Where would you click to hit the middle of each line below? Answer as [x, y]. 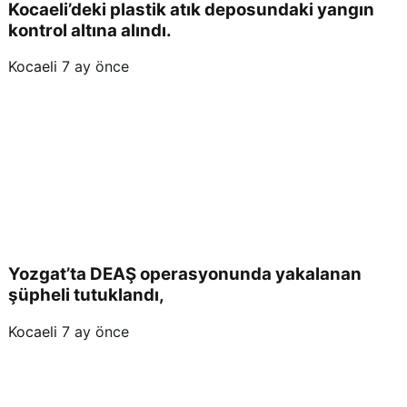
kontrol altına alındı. [90, 30]
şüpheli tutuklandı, [86, 294]
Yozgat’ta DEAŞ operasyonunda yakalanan [185, 273]
